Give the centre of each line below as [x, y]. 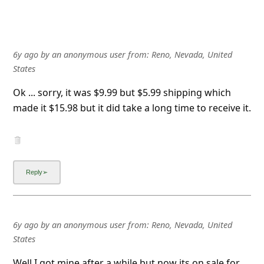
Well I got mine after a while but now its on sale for [126, 247]
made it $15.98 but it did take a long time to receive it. [132, 92]
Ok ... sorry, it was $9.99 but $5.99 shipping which [122, 77]
